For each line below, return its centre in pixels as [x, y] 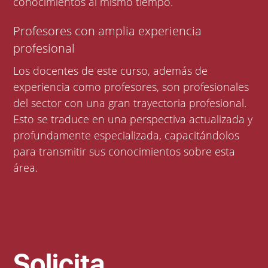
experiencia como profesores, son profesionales [131, 86]
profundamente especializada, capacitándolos [54, 135]
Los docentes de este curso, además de [111, 70]
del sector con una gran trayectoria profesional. [61, 103]
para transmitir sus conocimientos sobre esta [124, 151]
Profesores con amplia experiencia [108, 31]
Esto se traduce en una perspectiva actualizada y [133, 119]
